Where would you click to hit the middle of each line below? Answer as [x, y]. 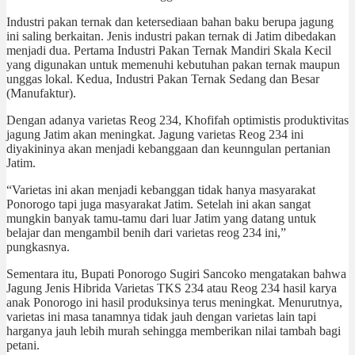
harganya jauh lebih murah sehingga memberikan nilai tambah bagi [174, 330]
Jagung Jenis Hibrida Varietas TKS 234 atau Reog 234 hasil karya [172, 288]
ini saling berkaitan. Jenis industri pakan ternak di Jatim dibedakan [171, 36]
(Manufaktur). [41, 93]
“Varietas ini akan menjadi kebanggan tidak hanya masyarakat [161, 189]
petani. [23, 345]
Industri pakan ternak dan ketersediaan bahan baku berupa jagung [170, 21]
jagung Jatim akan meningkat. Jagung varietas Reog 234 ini [155, 134]
